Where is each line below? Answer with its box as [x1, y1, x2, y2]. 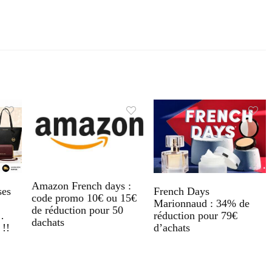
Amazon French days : [32, 179, 131, 192]
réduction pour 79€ [153, 209, 237, 222]
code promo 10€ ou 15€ [32, 191, 137, 204]
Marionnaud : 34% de [153, 197, 250, 209]
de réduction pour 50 [32, 203, 123, 216]
